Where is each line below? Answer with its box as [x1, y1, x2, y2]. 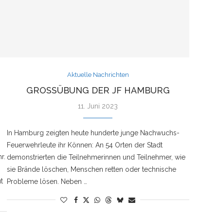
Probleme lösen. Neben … [6, 177, 87, 185]
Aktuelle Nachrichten [67, 71, 129, 78]
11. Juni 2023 [78, 102, 118, 110]
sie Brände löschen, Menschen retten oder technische [6, 165, 176, 173]
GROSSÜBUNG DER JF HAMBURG [26, 85, 163, 95]
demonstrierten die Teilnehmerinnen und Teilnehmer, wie [6, 153, 185, 161]
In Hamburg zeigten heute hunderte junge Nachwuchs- [6, 128, 180, 137]
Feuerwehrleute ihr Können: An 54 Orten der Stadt [6, 141, 163, 149]
